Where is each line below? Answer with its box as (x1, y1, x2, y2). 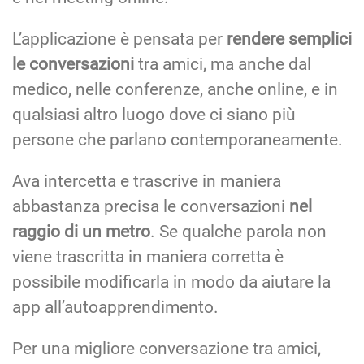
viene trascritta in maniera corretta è (12, 247, 284, 267)
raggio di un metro (12, 222, 150, 242)
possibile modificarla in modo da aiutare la (12, 272, 331, 292)
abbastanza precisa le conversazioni (12, 197, 289, 217)
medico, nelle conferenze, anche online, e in (12, 80, 338, 100)
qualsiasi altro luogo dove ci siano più (12, 105, 296, 125)
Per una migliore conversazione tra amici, (12, 339, 321, 359)
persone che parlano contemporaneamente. (12, 130, 343, 150)
